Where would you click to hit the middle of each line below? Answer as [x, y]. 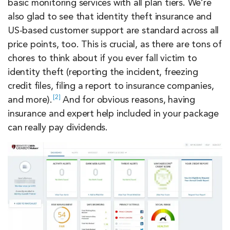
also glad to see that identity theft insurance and [110, 17]
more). [39, 100]
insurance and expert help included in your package [113, 114]
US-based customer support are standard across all [113, 31]
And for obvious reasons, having [128, 100]
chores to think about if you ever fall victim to [102, 58]
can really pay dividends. [58, 128]
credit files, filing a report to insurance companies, [111, 86]
